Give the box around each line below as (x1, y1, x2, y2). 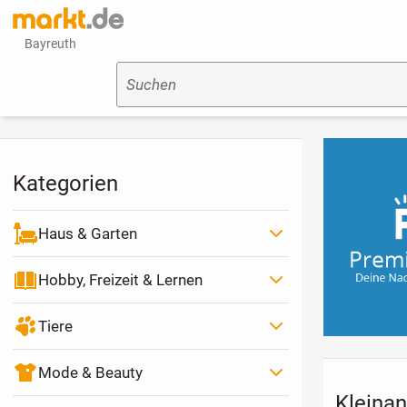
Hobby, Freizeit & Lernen (37, 270, 203, 289)
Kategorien (12, 170, 118, 197)
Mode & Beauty (37, 362, 143, 382)
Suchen (125, 75, 176, 94)
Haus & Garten (37, 223, 137, 243)
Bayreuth (25, 36, 77, 51)
